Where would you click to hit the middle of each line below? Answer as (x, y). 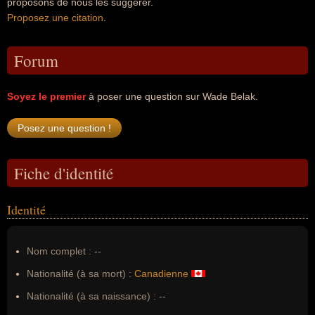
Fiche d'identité (64, 173)
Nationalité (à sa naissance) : (91, 296)
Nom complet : (60, 251)
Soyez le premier (46, 96)
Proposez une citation (55, 18)
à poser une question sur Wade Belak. (172, 96)
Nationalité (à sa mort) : (79, 274)
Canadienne (161, 274)
